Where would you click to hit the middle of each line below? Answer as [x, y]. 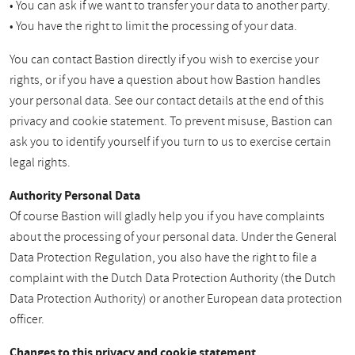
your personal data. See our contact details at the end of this [167, 101]
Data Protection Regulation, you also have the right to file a [163, 258]
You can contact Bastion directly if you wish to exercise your [164, 60]
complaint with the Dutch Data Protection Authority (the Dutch [173, 279]
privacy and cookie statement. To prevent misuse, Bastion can [171, 122]
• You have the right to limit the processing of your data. [153, 27]
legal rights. [40, 163]
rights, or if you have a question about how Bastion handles [165, 80]
